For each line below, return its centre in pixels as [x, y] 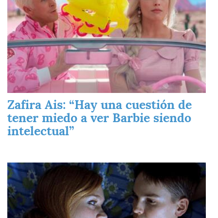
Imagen [19, 167]
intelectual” [41, 131]
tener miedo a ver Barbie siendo [99, 118]
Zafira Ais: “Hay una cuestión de [100, 105]
